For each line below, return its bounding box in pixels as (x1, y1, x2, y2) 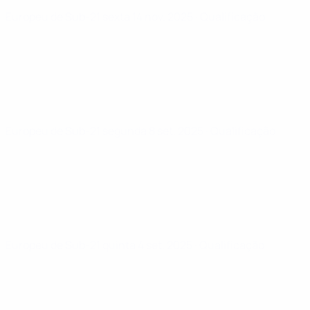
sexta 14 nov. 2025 (102, 9, 195, 24)
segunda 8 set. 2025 (102, 123, 206, 138)
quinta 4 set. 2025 (102, 237, 194, 253)
